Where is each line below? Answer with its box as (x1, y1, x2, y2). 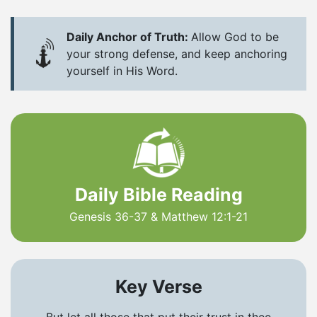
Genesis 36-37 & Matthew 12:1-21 (69, 209, 248, 224)
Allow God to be (191, 29, 279, 44)
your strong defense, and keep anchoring (67, 46, 287, 61)
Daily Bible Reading (74, 183, 243, 205)
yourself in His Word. (67, 63, 178, 78)
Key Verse (115, 275, 202, 297)
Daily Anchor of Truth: (67, 29, 191, 44)
